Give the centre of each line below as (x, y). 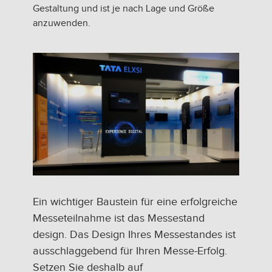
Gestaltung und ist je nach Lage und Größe (124, 9)
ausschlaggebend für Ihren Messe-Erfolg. (130, 251)
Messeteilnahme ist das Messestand (119, 219)
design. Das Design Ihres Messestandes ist (134, 235)
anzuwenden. (62, 23)
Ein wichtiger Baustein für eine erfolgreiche (135, 202)
